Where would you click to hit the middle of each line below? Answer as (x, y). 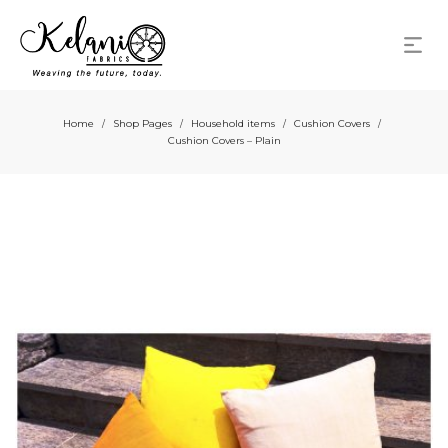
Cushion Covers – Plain (224, 140)
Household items (232, 123)
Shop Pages (142, 123)
